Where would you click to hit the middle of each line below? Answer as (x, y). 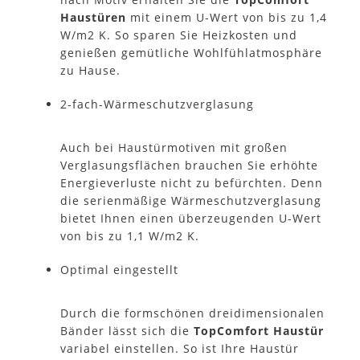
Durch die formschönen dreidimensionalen (192, 313)
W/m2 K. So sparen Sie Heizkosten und (179, 35)
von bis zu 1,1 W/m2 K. (130, 236)
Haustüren (93, 17)
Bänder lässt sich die (127, 331)
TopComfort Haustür (259, 331)
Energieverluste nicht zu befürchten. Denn (192, 183)
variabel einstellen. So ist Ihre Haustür (180, 348)
